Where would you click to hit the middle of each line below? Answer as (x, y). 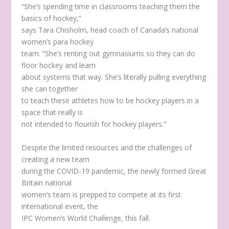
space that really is (52, 112)
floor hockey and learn (59, 65)
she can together (50, 89)
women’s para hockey (58, 42)
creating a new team (56, 159)
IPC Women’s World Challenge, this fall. (86, 218)
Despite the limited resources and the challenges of (107, 147)
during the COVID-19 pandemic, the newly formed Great (114, 171)
